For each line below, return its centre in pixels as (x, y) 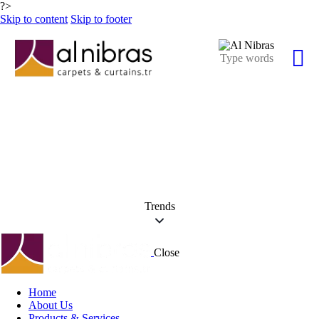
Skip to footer (101, 19)
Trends (159, 206)
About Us (51, 305)
